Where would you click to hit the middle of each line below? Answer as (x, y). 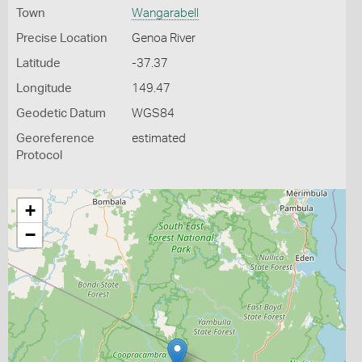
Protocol (39, 156)
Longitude (44, 88)
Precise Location (62, 38)
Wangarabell (165, 13)
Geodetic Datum (61, 114)
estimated (158, 139)
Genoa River (163, 38)
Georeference (55, 139)
